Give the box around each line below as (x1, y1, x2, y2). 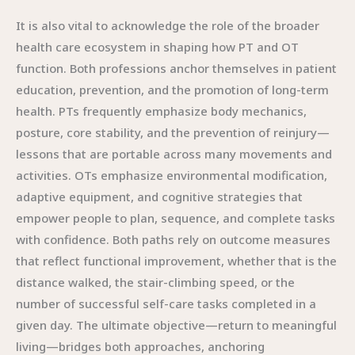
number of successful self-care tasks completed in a (16, 296, 316, 311)
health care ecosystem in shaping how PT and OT (16, 39, 299, 55)
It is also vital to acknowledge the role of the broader (16, 17, 319, 33)
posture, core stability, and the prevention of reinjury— (16, 124, 330, 140)
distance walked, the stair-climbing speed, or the (16, 274, 295, 290)
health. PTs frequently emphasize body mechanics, (16, 103, 307, 119)
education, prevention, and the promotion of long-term (16, 82, 329, 97)
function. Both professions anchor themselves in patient (16, 60, 337, 76)
